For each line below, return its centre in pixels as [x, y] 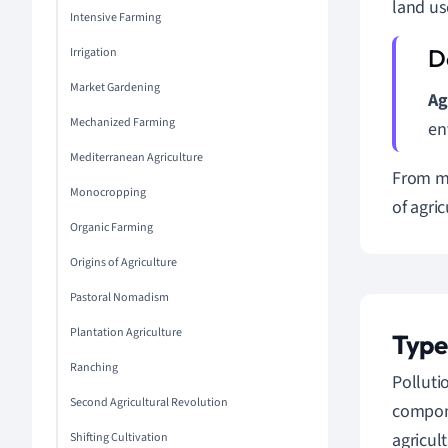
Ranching [94, 367]
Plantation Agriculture [126, 332]
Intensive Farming [115, 17]
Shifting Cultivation [119, 437]
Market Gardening [115, 87]
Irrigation [93, 52]
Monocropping [108, 192]
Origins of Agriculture [123, 262]
